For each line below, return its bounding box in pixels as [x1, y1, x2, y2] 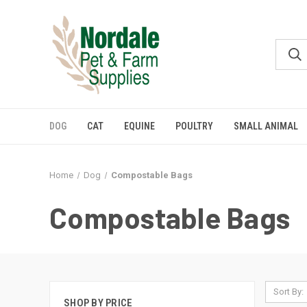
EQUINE [124, 121, 155, 132]
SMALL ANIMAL [234, 121, 298, 132]
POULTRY [175, 121, 213, 132]
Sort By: [273, 286, 304, 297]
